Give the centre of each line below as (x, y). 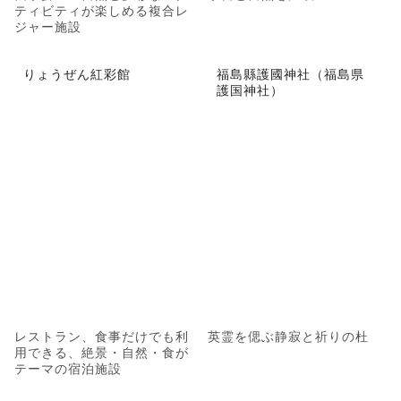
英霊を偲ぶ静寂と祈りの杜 (288, 335)
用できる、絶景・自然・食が (102, 351)
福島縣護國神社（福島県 (290, 73)
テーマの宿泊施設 (68, 367)
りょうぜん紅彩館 (77, 73)
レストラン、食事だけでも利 (102, 335)
